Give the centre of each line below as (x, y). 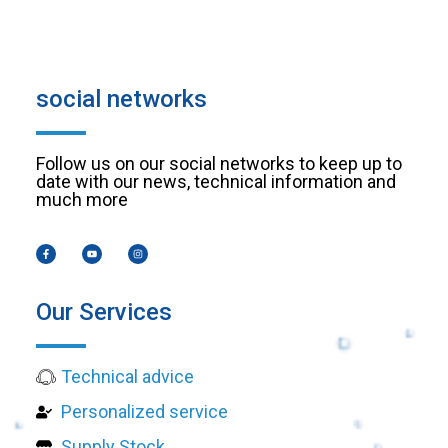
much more (82, 200)
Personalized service (144, 411)
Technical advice (127, 376)
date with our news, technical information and (216, 182)
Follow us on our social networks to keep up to (219, 164)
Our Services (104, 311)
